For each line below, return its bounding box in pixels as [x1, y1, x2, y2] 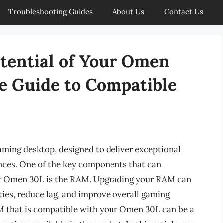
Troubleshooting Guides [8, 7, 93, 16]
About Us [112, 7, 144, 16]
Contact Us [164, 7, 203, 16]
